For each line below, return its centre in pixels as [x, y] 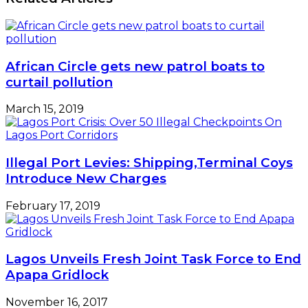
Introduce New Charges [86, 178]
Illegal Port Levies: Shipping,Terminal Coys [149, 163]
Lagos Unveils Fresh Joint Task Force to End [153, 259]
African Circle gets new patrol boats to [135, 66]
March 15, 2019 [45, 109]
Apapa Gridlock [57, 275]
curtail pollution [59, 82]
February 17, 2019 [53, 206]
